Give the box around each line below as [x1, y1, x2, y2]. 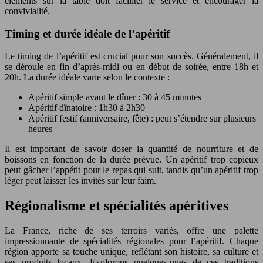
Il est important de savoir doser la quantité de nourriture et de [5, 144, 258, 154]
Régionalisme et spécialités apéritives [5, 198, 228, 214]
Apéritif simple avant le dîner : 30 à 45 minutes [28, 92, 201, 103]
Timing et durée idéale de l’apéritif [5, 27, 170, 40]
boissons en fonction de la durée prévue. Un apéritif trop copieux [5, 154, 258, 165]
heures [28, 124, 52, 134]
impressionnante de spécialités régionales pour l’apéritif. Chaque [5, 236, 258, 247]
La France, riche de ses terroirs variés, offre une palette [5, 225, 258, 236]
